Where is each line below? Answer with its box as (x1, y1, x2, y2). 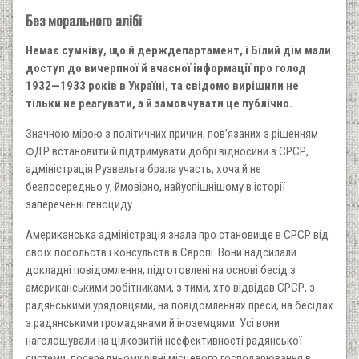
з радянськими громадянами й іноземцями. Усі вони (26, 315, 280, 330)
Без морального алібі (26, 9, 142, 30)
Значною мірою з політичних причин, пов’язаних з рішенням (26, 126, 318, 141)
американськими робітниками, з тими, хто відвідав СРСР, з (26, 280, 315, 295)
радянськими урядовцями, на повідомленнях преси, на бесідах (26, 297, 333, 313)
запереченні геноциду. (26, 196, 135, 212)
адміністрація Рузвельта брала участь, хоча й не (26, 161, 261, 176)
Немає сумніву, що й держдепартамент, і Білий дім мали (26, 42, 331, 58)
